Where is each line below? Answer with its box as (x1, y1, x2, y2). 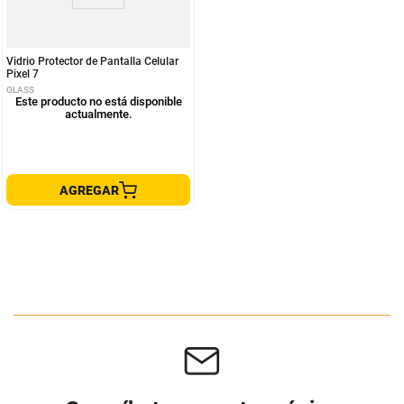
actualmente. (64, 107, 133, 121)
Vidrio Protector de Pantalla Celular (6, 55, 179, 68)
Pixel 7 (6, 68, 39, 80)
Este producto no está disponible (14, 95, 182, 108)
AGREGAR (60, 182, 119, 197)
